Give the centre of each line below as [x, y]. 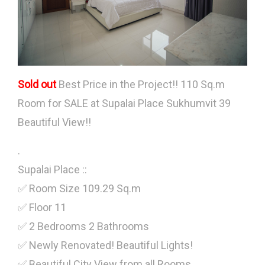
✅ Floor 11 [42, 207]
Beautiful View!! [54, 122]
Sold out [37, 84]
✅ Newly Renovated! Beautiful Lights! [105, 245]
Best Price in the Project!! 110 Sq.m [140, 84]
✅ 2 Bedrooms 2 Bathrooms [83, 226]
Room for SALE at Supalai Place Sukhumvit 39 [124, 103]
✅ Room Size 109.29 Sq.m [79, 188]
